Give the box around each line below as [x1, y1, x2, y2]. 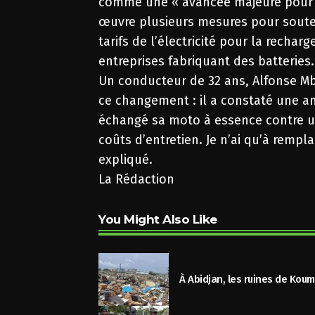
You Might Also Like [98, 212, 217, 226]
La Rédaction [98, 171, 175, 187]
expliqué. [98, 151, 153, 167]
